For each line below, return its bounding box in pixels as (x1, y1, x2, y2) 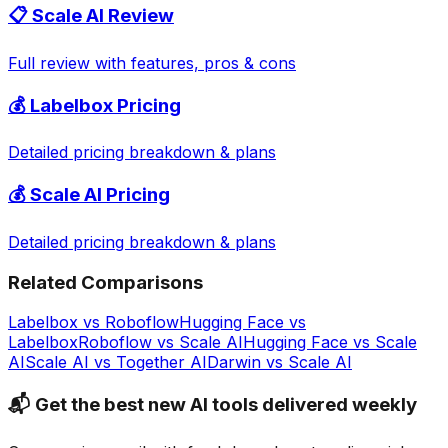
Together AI (116, 352, 207, 373)
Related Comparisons (8, 270, 203, 294)
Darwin (207, 352, 261, 373)
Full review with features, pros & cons (8, 52, 296, 73)
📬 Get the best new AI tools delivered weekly (8, 392, 417, 416)
